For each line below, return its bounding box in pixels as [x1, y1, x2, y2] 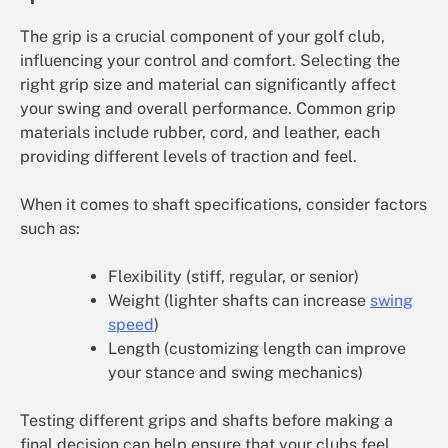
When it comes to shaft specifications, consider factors [20, 194, 427, 214]
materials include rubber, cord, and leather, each [20, 122, 380, 142]
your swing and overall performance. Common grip [20, 98, 396, 118]
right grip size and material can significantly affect [20, 74, 396, 94]
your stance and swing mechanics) [108, 362, 363, 382]
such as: [20, 218, 80, 238]
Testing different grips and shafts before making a [20, 410, 393, 430]
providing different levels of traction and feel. [20, 146, 357, 166]
